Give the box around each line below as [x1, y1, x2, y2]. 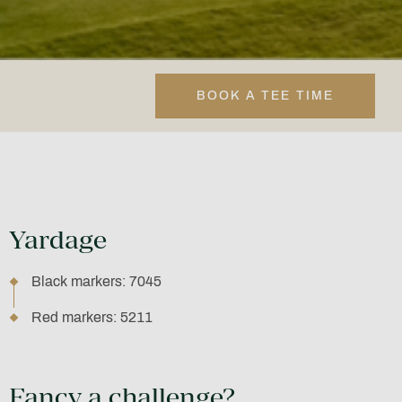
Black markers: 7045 [31, 274, 162, 290]
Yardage [8, 224, 107, 255]
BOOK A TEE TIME [197, 89, 334, 103]
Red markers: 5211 [31, 310, 153, 326]
